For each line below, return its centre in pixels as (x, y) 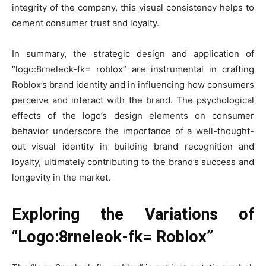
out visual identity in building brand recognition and (133, 147)
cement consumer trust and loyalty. (85, 23)
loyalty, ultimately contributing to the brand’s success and (133, 162)
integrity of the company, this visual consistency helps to (133, 8)
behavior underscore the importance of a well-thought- (133, 131)
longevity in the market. (61, 178)
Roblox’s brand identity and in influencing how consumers (133, 85)
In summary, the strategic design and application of (133, 54)
